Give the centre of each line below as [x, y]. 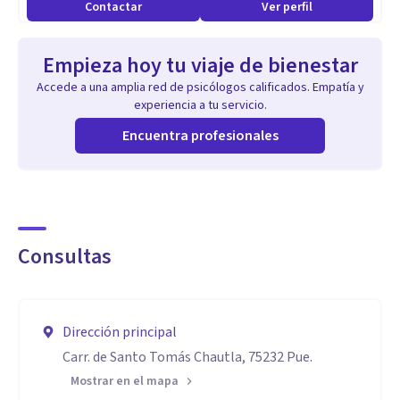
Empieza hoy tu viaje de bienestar [200, 66]
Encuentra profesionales [200, 136]
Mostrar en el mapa [125, 381]
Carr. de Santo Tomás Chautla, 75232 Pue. [187, 357]
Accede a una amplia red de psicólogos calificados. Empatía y [200, 87]
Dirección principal [120, 332]
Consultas [65, 257]
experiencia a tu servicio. [200, 105]
